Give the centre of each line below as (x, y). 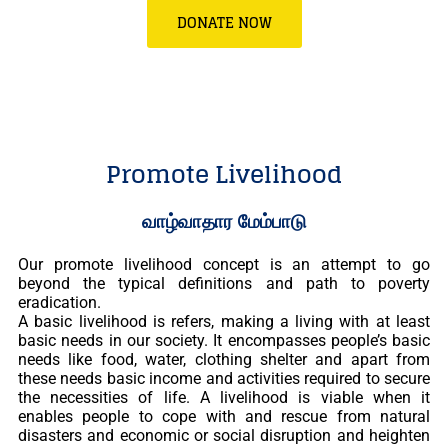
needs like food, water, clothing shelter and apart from (224, 359)
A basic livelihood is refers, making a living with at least (224, 321)
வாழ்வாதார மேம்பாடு (224, 221)
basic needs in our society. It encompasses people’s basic (224, 340)
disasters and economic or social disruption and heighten (224, 435)
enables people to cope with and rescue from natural (224, 416)
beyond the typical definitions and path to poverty (224, 283)
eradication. (59, 302)
